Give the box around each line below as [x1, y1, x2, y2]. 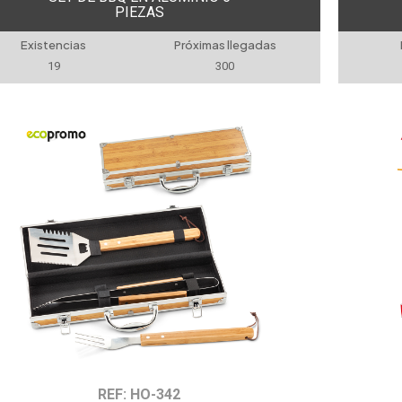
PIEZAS [114, 4, 164, 21]
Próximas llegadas [173, 38, 276, 52]
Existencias [21, 38, 87, 52]
